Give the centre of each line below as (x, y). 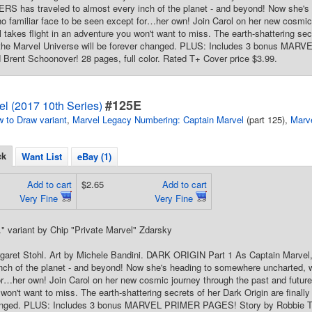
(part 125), (267, 119)
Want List (42, 156)
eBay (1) (94, 156)
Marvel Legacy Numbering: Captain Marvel (158, 119)
